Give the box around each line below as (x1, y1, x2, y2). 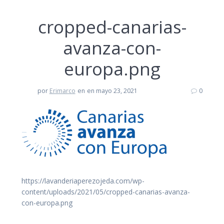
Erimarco (49, 86, 75, 95)
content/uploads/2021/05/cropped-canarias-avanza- (21, 186, 190, 196)
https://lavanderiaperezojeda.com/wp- (21, 175, 144, 185)
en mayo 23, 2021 (87, 86, 138, 95)
